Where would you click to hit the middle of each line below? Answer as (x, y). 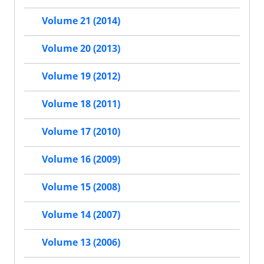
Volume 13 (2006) (81, 242)
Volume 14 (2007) (81, 215)
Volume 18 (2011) (81, 104)
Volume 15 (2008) (81, 187)
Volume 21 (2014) (81, 21)
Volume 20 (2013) (81, 49)
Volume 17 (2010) (81, 132)
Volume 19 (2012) (81, 76)
